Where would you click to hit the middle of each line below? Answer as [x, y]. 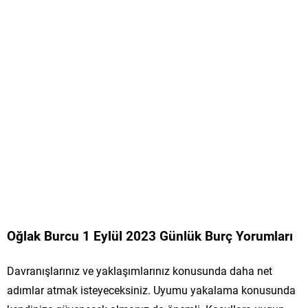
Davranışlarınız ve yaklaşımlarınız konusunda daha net [140, 270]
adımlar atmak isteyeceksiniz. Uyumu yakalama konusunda [151, 289]
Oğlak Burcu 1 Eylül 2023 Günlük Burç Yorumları [150, 235]
